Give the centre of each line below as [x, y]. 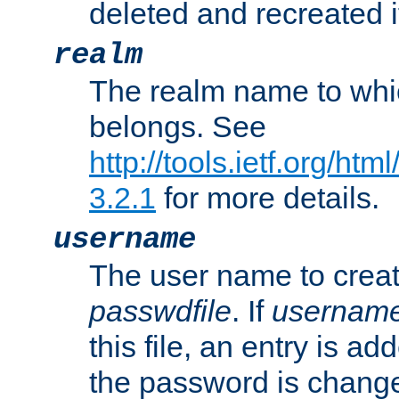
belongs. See [178, 127]
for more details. [268, 198]
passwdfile [160, 311]
